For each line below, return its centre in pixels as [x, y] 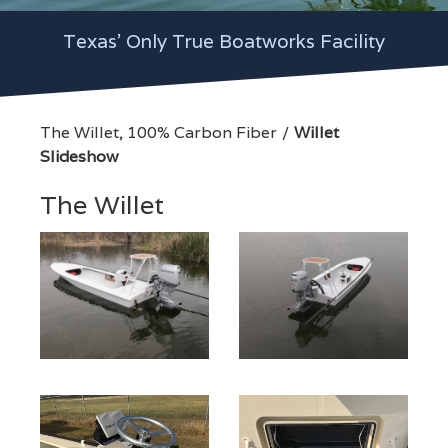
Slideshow [79, 156]
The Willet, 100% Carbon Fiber [158, 132]
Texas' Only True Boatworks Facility [224, 40]
